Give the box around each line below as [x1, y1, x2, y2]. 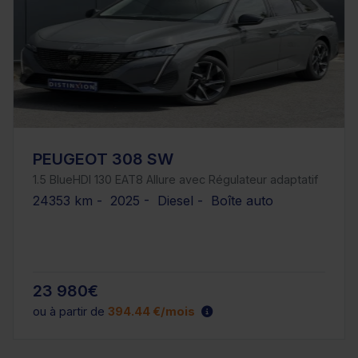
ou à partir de [33, 304, 108, 319]
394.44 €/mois [108, 304, 195, 319]
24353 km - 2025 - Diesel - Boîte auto [33, 192, 273, 209]
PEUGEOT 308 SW [33, 149, 173, 169]
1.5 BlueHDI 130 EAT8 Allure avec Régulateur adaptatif [33, 172, 318, 186]
